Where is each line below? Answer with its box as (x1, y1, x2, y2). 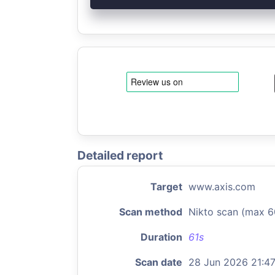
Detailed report (77, 148, 163, 163)
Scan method (119, 206, 182, 218)
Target (150, 180, 182, 193)
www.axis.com (188, 180, 255, 193)
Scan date (135, 256, 182, 268)
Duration (141, 231, 182, 243)
